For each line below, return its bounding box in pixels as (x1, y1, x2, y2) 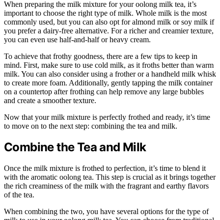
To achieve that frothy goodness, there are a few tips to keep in (4, 52, 197, 60)
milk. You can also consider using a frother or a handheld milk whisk (4, 69, 216, 78)
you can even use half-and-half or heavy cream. (4, 35, 151, 44)
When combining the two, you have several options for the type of (4, 207, 209, 216)
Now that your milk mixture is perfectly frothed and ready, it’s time (4, 112, 210, 121)
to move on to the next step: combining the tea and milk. (4, 121, 177, 130)
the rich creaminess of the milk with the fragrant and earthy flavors (4, 182, 209, 191)
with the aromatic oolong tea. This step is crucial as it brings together (4, 173, 216, 182)
